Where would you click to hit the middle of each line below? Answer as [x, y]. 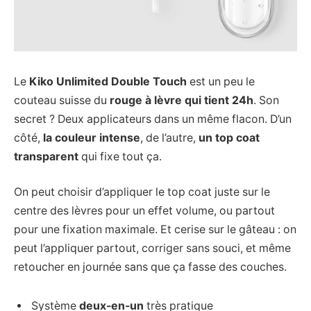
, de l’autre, [169, 137]
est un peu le [221, 81]
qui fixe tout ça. [120, 156]
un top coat [229, 137]
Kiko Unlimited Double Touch [108, 81]
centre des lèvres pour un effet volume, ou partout [144, 211]
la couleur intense [92, 137]
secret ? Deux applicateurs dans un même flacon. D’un [153, 119]
